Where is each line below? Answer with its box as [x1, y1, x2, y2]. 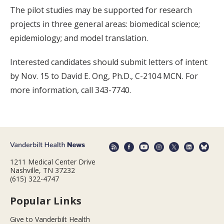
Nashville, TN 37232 [10, 165, 75, 175]
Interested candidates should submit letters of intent [10, 56, 207, 67]
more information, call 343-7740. [10, 84, 131, 95]
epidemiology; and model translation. [10, 32, 148, 43]
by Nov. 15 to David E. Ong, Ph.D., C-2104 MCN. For [10, 70, 198, 81]
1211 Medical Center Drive [10, 157, 95, 167]
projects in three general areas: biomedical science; [10, 18, 200, 29]
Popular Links [10, 194, 81, 208]
